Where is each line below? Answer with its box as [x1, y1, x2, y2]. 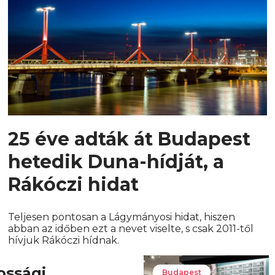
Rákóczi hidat [8, 173, 139, 196]
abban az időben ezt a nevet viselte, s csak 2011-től [8, 223, 254, 235]
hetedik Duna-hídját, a [8, 150, 225, 174]
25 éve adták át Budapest [8, 128, 251, 151]
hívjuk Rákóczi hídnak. [8, 234, 120, 247]
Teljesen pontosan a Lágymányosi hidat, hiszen [8, 211, 236, 223]
